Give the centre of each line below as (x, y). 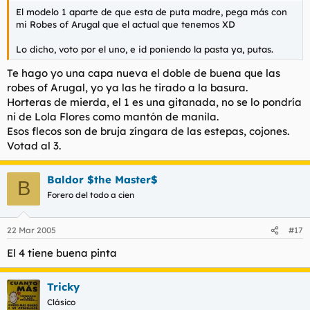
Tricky (63, 287)
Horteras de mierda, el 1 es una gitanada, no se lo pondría (154, 102)
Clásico (61, 302)
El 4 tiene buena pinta (62, 253)
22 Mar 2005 (31, 230)
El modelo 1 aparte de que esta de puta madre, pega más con (152, 12)
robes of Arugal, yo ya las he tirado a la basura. (127, 87)
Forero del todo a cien (91, 194)
